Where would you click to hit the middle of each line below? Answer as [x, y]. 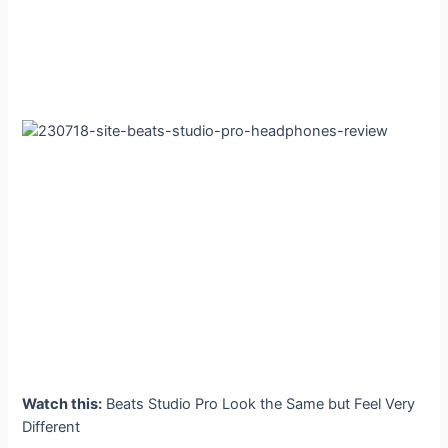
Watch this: [62, 403]
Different [51, 426]
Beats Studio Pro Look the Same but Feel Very [259, 403]
